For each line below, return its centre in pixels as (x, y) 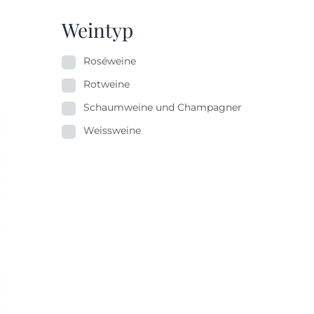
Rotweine (107, 84)
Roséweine (110, 61)
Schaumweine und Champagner (163, 108)
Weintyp (97, 30)
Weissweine (112, 131)
